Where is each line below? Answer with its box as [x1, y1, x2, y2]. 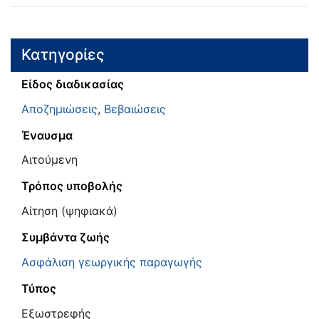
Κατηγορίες [21, 46, 105, 64]
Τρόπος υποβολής [21, 179, 122, 194]
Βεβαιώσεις [104, 101, 166, 116]
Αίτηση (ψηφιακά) [21, 204, 117, 219]
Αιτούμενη [21, 152, 78, 167]
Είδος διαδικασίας [21, 76, 124, 91]
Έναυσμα [21, 127, 73, 142]
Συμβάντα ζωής [21, 230, 110, 245]
